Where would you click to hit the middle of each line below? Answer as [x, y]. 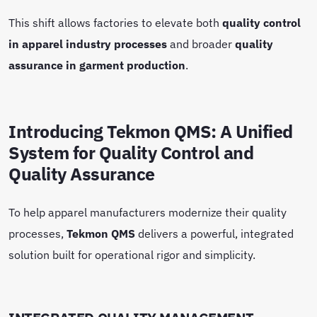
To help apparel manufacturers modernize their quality [148, 212]
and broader [201, 43]
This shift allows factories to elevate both [115, 22]
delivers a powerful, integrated [214, 233]
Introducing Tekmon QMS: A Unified [151, 131]
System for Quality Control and [131, 152]
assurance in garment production [97, 64]
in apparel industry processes [88, 43]
